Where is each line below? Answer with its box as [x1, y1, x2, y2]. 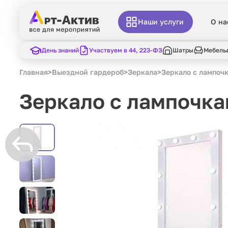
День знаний [42, 46, 79, 54]
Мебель [204, 46, 226, 54]
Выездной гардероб [52, 68, 124, 76]
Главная [19, 68, 48, 76]
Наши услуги [138, 17, 184, 26]
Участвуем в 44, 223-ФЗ [89, 46, 162, 54]
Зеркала [128, 68, 157, 76]
